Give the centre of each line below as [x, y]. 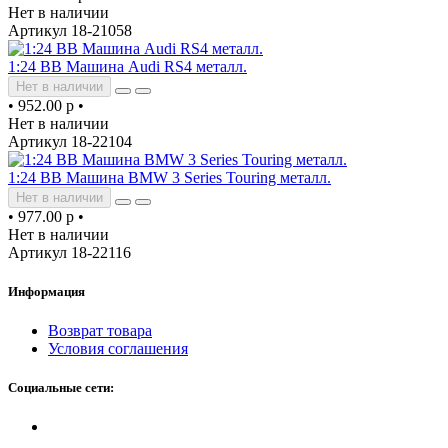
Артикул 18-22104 [70, 141]
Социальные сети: [61, 388]
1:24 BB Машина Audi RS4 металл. [127, 66]
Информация [46, 291]
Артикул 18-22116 [69, 252]
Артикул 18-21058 [70, 30]
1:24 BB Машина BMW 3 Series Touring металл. [169, 177]
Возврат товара [100, 330]
